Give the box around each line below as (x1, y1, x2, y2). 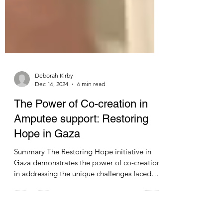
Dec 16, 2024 (35, 125, 68, 132)
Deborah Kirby (35, 116, 73, 124)
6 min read (77, 125, 105, 132)
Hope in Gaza (14, 172, 80, 185)
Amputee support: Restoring (14, 157, 148, 170)
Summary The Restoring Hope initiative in (14, 192, 47, 201)
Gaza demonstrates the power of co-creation (14, 203, 161, 212)
